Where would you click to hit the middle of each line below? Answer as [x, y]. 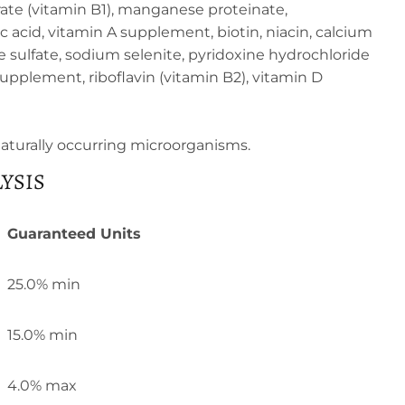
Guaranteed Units [74, 233]
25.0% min [44, 284]
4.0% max [42, 385]
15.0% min [42, 334]
